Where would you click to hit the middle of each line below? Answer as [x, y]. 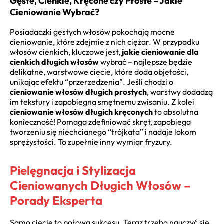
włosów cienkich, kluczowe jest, [66, 52]
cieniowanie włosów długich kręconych [81, 112]
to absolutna [176, 112]
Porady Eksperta [56, 200]
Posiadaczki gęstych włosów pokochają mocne [92, 32]
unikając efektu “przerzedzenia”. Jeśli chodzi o [92, 82]
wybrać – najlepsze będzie [146, 62]
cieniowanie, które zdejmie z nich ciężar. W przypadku [105, 42]
